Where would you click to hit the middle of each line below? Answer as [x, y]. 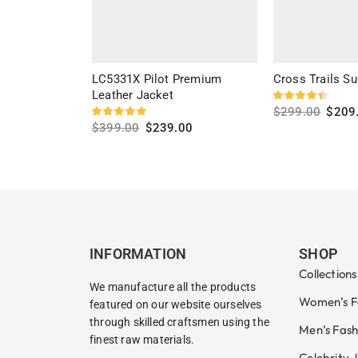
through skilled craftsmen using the [179, 322]
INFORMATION [138, 253]
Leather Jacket [133, 95]
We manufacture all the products [173, 286]
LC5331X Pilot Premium [157, 79]
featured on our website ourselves [176, 304]
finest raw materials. [142, 339]
